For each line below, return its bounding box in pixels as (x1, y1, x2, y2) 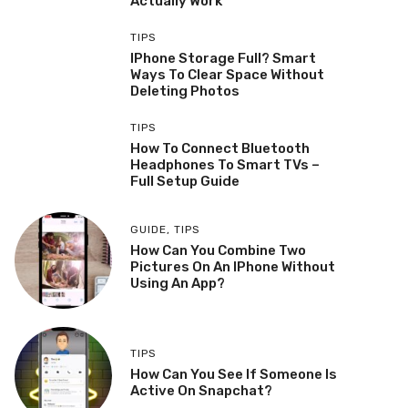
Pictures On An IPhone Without (129, 259, 335, 276)
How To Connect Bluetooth (129, 139, 310, 157)
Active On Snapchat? (129, 382, 272, 400)
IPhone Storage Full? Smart (129, 49, 316, 66)
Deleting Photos (129, 82, 240, 99)
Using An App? (129, 275, 225, 292)
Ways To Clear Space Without (129, 66, 324, 83)
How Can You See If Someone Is (129, 366, 337, 383)
